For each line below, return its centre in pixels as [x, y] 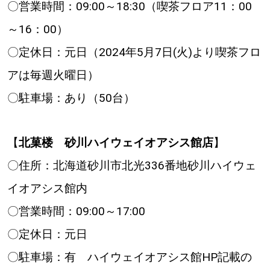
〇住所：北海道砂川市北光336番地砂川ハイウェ [131, 165]
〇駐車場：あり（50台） [71, 98]
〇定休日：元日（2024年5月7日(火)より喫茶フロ [134, 52]
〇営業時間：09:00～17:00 [82, 211]
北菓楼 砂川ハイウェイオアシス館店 [116, 142]
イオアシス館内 [47, 188]
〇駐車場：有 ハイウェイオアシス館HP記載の [129, 257]
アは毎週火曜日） [53, 75]
